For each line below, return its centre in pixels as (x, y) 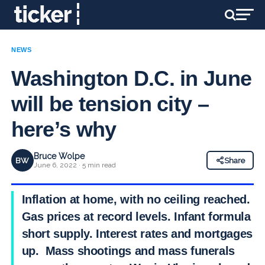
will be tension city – (110, 104)
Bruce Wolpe (59, 156)
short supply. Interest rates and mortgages (137, 234)
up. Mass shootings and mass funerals (128, 251)
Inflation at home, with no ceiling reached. (138, 199)
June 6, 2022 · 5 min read (75, 165)
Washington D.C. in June (131, 78)
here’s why (64, 129)
